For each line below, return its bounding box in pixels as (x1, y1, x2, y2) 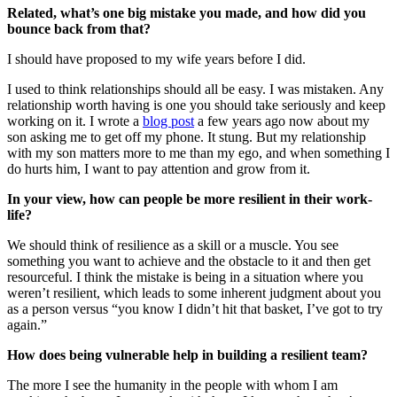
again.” (7, 316, 47, 332)
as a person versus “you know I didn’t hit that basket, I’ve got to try (7, 300, 383, 316)
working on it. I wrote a (7, 113, 143, 128)
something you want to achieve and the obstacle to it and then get (7, 253, 370, 269)
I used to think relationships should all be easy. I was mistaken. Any (7, 81, 384, 97)
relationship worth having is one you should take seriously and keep (7, 97, 385, 113)
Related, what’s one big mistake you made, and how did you (7, 4, 366, 20)
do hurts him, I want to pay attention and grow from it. (7, 160, 310, 176)
